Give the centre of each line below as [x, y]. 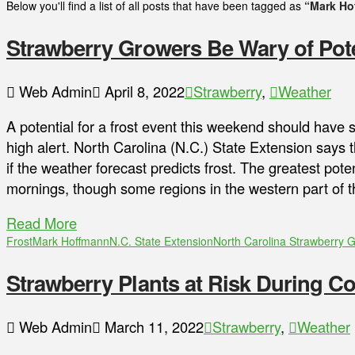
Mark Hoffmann [71, 241]
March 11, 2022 [152, 326]
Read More [42, 223]
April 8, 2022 [143, 91]
